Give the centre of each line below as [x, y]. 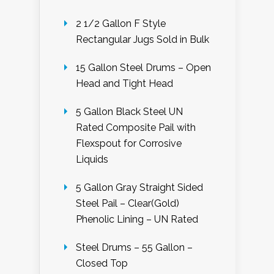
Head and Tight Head [124, 83]
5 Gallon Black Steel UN [129, 112]
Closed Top [102, 263]
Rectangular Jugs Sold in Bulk [143, 39]
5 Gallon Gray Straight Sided [139, 187]
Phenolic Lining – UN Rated [137, 219]
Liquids [92, 159]
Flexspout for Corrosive [129, 143]
